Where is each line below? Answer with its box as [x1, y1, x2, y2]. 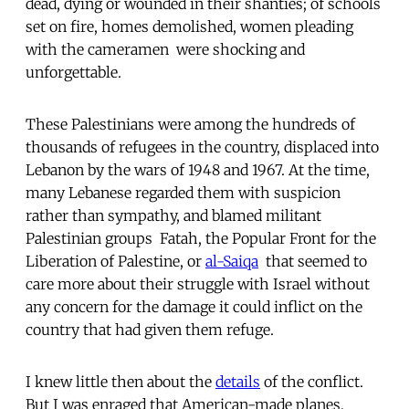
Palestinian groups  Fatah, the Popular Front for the [26, 228, 376, 247]
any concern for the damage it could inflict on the [26, 297, 362, 316]
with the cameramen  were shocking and [26, 39, 305, 58]
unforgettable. [26, 62, 121, 81]
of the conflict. [260, 372, 363, 391]
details [215, 372, 260, 391]
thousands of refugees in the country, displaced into [26, 137, 379, 156]
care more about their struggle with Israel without [26, 274, 370, 293]
